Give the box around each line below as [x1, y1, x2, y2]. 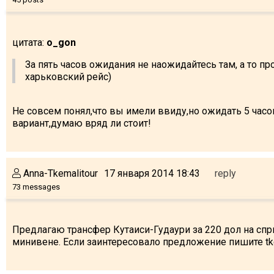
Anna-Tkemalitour [21, 167, 98, 179]
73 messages [12, 182, 60, 191]
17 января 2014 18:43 [104, 167, 200, 179]
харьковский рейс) [25, 70, 111, 83]
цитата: [12, 36, 46, 48]
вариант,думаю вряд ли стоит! [12, 117, 151, 129]
